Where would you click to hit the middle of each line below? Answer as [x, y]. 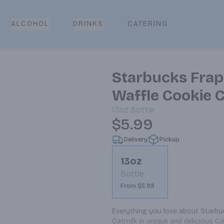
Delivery [136, 139]
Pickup [169, 139]
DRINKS [88, 24]
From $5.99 [137, 186]
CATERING [148, 23]
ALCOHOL [30, 24]
